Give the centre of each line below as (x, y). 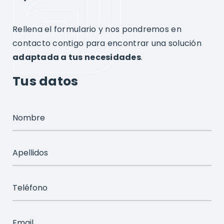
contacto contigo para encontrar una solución (107, 43)
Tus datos (45, 81)
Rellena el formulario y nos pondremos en (97, 29)
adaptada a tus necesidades (77, 57)
